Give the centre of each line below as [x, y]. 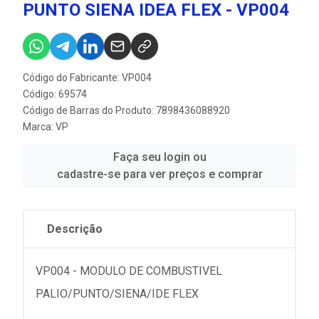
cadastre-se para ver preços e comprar [159, 174]
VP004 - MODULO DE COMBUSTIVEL [129, 271]
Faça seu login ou [159, 157]
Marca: [39, 126]
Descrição [75, 229]
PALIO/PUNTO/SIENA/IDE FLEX [117, 293]
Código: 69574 [55, 94]
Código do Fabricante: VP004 [87, 77]
